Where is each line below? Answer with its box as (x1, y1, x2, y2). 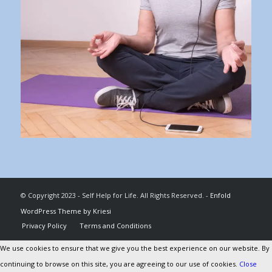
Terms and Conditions (79, 221, 151, 231)
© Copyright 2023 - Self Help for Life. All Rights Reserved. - (20, 191, 210, 200)
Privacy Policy (21, 221, 67, 231)
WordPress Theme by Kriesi (20, 206, 111, 216)
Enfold (209, 191, 231, 200)
